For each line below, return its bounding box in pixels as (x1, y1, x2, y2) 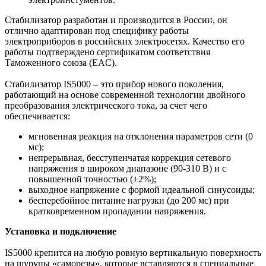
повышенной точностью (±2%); (28, 174, 156, 185)
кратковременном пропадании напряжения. (28, 206, 206, 217)
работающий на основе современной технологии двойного (5, 90, 245, 100)
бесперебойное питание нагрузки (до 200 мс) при (28, 195, 229, 206)
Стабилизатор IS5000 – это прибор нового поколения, (5, 79, 224, 90)
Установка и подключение (5, 226, 116, 237)
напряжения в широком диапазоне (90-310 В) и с (28, 163, 226, 174)
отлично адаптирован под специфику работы (5, 26, 189, 36)
